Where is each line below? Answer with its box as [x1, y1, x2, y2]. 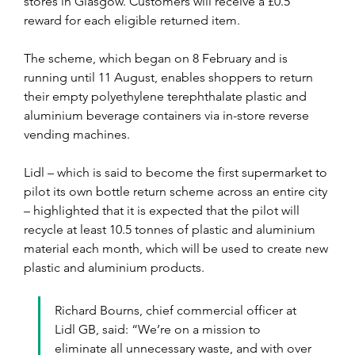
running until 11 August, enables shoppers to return [24, 70, 316, 86]
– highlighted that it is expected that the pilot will [24, 203, 303, 219]
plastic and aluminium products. [24, 260, 208, 276]
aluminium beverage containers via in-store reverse [24, 108, 312, 124]
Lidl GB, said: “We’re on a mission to [55, 322, 264, 338]
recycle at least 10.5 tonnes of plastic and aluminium [24, 222, 319, 238]
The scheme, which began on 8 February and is [24, 51, 291, 67]
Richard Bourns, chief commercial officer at [55, 303, 300, 319]
